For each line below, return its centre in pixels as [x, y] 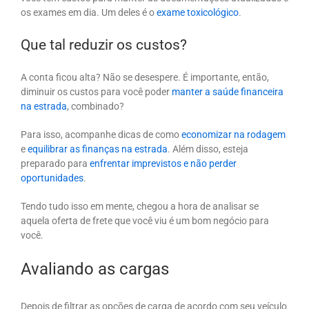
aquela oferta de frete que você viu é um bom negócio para [145, 220]
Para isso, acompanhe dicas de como [101, 134]
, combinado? [96, 106]
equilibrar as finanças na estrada [98, 149]
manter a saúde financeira [228, 91]
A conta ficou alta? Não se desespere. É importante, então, [145, 77]
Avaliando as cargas [95, 269]
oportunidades [52, 178]
